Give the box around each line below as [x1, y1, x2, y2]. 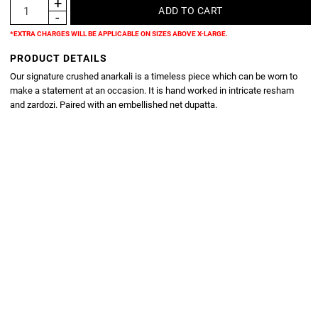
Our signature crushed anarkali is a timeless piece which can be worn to [10, 70, 298, 82]
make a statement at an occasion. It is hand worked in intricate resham [10, 84, 295, 96]
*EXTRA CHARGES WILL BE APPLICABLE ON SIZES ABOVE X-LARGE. [10, 29, 229, 38]
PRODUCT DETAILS [10, 52, 108, 64]
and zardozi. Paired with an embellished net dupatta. [10, 99, 218, 110]
